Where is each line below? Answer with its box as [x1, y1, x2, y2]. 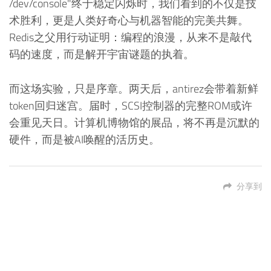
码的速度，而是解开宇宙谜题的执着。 [9, 46, 194, 63]
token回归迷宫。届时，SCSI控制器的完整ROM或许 [9, 97, 252, 114]
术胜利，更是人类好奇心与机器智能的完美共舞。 [9, 12, 249, 29]
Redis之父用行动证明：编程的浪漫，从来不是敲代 [9, 29, 252, 46]
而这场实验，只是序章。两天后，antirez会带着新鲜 [9, 80, 258, 97]
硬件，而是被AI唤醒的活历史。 [9, 131, 160, 148]
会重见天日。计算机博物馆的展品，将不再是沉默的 [9, 114, 260, 131]
